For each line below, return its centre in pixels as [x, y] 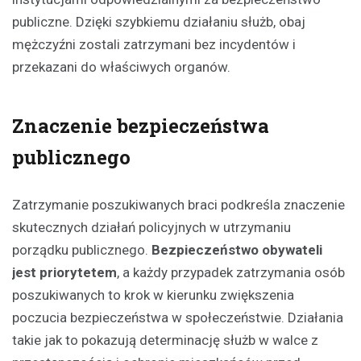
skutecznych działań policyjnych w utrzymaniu [151, 228]
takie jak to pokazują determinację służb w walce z [165, 340]
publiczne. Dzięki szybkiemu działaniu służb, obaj [159, 22]
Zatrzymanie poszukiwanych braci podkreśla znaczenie [178, 205]
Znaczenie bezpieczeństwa [141, 126]
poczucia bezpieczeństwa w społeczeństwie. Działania [178, 318]
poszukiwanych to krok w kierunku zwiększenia [153, 295]
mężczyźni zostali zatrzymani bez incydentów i [154, 45]
